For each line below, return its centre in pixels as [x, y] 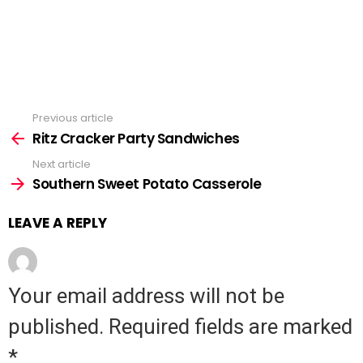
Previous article [73, 118]
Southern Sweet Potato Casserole [147, 184]
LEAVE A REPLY [58, 223]
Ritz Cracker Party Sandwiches [136, 138]
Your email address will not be [146, 296]
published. [56, 327]
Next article [62, 164]
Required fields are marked [231, 327]
